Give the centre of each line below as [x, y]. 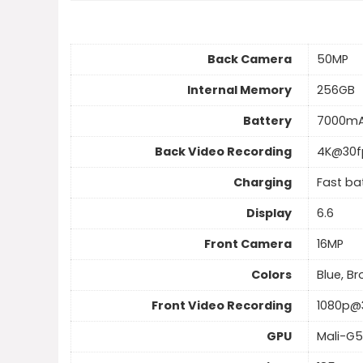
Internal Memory [239, 90]
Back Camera [250, 60]
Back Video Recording [223, 152]
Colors [271, 275]
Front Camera [248, 244]
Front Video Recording [222, 306]
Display [269, 214]
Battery [267, 121]
